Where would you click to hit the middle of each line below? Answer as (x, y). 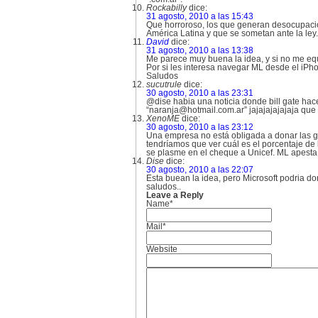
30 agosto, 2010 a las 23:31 (200, 93)
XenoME (163, 119)
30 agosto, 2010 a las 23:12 (200, 127)
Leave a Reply (175, 195)
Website (162, 249)
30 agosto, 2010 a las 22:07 (200, 170)
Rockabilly (166, 8)
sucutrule (164, 84)
